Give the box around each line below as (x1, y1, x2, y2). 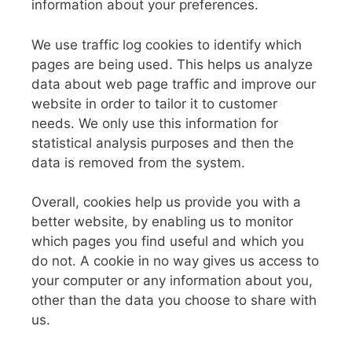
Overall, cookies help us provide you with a (31, 194, 301, 210)
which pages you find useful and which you (31, 233, 304, 249)
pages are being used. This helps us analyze (31, 56, 313, 72)
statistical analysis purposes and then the (31, 134, 294, 151)
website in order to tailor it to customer (31, 95, 277, 112)
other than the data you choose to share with (31, 292, 317, 308)
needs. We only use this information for (31, 115, 278, 131)
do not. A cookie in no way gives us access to (31, 253, 319, 269)
